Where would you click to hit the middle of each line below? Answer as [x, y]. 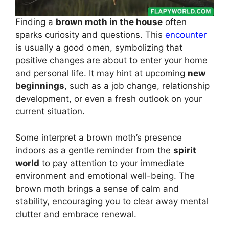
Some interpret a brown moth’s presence [99, 137]
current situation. [50, 112]
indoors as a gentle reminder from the [94, 150]
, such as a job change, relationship [137, 86]
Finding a [36, 22]
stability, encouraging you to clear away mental [112, 201]
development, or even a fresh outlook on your [109, 99]
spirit [185, 150]
